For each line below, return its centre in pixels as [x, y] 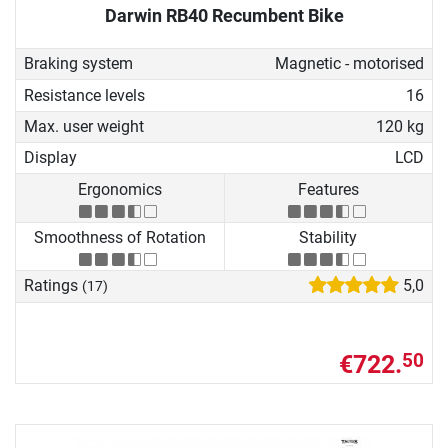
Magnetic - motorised [349, 64]
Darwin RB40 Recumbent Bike [224, 15]
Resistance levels [84, 95]
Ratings [53, 286]
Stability [328, 238]
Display [50, 158]
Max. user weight [84, 126]
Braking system [78, 64]
